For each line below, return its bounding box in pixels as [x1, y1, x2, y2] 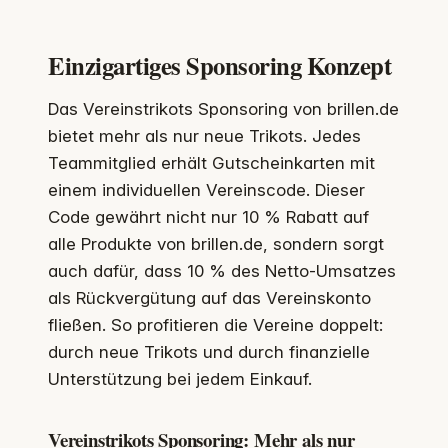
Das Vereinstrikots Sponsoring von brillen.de [48, 98, 399, 119]
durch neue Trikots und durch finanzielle [48, 341, 370, 362]
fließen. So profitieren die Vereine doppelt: [48, 314, 383, 335]
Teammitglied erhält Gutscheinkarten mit [48, 152, 375, 173]
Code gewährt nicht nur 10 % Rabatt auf [48, 206, 369, 227]
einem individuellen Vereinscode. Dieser [48, 179, 365, 200]
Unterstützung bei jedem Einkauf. [48, 368, 312, 389]
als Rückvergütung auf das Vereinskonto [48, 287, 371, 308]
